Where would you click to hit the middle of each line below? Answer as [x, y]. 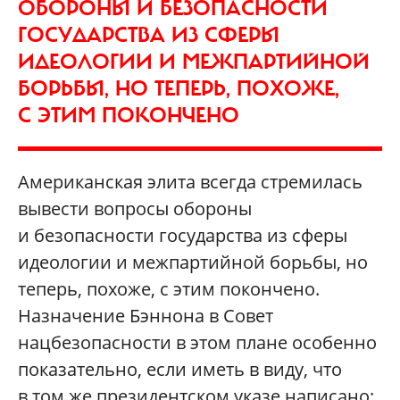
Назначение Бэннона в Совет [146, 316]
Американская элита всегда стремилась [190, 182]
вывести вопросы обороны [135, 209]
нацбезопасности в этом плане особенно [197, 343]
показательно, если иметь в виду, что [180, 370]
